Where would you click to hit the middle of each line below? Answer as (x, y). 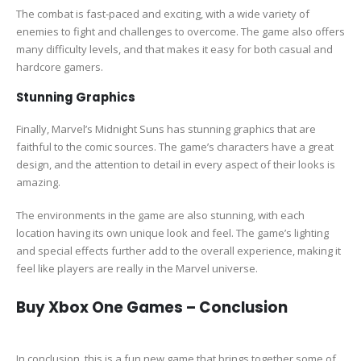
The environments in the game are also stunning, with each (160, 215)
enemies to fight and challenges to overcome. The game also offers (180, 31)
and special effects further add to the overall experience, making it (178, 250)
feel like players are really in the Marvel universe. (137, 268)
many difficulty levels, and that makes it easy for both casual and (174, 49)
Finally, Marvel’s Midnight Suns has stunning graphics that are (166, 129)
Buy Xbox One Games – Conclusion (152, 308)
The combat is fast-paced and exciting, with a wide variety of (163, 13)
